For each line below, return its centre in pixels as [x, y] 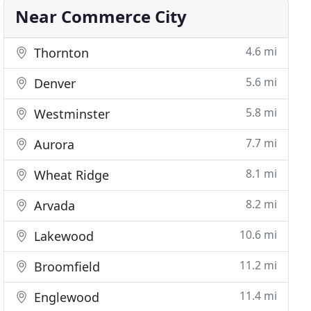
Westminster [70, 114]
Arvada [53, 205]
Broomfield [66, 267]
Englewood [65, 297]
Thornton [60, 53]
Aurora [53, 144]
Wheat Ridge [70, 175]
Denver [53, 83]
